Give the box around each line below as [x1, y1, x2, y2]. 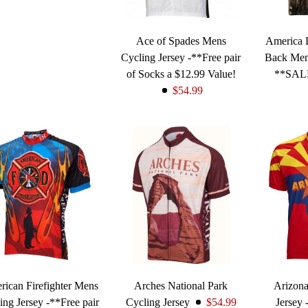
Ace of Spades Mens [135, 35, 226, 47]
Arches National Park [134, 280, 228, 292]
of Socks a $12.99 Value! [126, 68, 236, 80]
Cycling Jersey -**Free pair [121, 52, 241, 64]
